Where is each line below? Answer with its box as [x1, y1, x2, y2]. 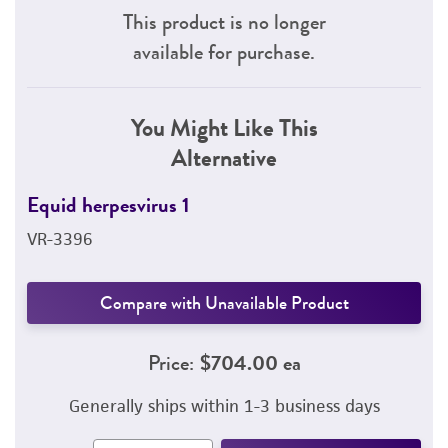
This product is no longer [122, 6, 326, 37]
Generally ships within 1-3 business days [68, 395, 380, 417]
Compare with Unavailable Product [99, 290, 349, 316]
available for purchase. [133, 36, 315, 67]
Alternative [171, 140, 277, 176]
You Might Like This [130, 110, 318, 146]
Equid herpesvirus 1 [27, 189, 190, 220]
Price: [147, 347, 194, 378]
